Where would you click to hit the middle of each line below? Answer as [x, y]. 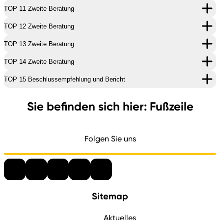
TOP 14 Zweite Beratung [39, 61]
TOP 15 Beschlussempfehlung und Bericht [65, 79]
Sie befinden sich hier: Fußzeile [110, 106]
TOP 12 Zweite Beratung [39, 26]
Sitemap [110, 196]
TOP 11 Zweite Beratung [39, 8]
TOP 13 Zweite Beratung [39, 44]
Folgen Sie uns [110, 138]
